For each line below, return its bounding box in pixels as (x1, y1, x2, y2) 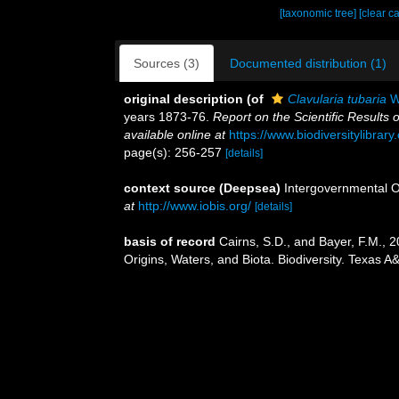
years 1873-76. (124, 110, 213, 124)
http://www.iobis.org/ (138, 199, 251, 213)
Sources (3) (134, 56, 199, 70)
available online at (124, 127, 225, 142)
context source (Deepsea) (124, 181, 281, 195)
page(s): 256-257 (124, 145, 225, 159)
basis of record (124, 234, 216, 248)
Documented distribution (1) (230, 56, 387, 70)
